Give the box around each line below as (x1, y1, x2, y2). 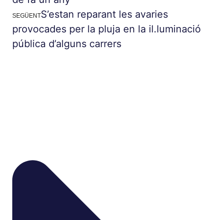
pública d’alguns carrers (12, 37, 121, 50)
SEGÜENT (12, 12, 41, 19)
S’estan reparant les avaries (41, 8, 168, 20)
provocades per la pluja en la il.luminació (12, 23, 201, 35)
